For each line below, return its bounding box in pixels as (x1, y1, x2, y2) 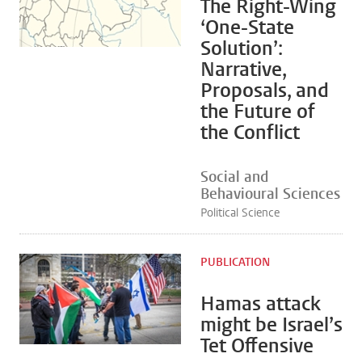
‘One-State (200, 15, 294, 40)
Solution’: (200, 36, 283, 61)
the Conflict (200, 120, 300, 145)
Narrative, (200, 57, 286, 82)
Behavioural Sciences (200, 184, 340, 204)
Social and (200, 167, 268, 187)
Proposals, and (200, 78, 329, 103)
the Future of (200, 99, 315, 124)
